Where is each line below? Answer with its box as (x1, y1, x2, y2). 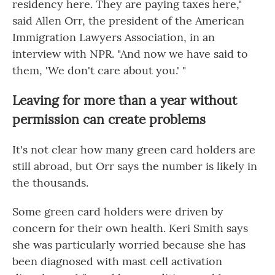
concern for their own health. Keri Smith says (12, 221, 248, 235)
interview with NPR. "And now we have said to (12, 47, 248, 61)
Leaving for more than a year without (12, 92, 237, 109)
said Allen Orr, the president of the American (12, 14, 244, 28)
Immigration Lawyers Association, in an (12, 30, 215, 44)
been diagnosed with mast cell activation (12, 254, 222, 268)
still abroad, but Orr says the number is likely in (12, 159, 257, 173)
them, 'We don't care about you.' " (12, 63, 186, 77)
